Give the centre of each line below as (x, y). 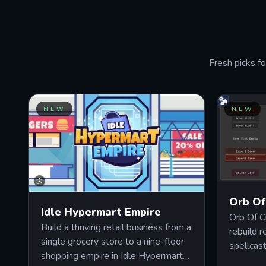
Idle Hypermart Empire (101, 212)
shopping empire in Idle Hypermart (112, 256)
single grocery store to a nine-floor (113, 242)
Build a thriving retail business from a (116, 228)
